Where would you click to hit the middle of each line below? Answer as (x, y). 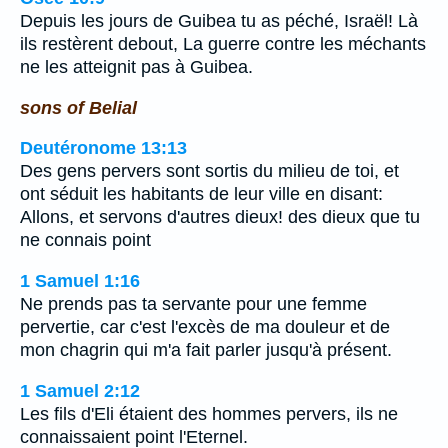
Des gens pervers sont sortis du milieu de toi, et (209, 171)
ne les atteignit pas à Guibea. (136, 67)
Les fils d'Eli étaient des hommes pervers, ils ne (209, 413)
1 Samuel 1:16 (80, 280)
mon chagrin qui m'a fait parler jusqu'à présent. (206, 349)
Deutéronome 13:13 (103, 148)
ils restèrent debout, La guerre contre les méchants (223, 44)
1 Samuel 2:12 (80, 390)
